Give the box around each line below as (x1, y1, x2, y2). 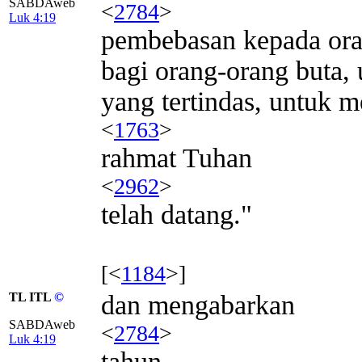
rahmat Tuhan (101, 142, 252, 173)
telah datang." (101, 199, 252, 229)
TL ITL (9, 289, 54, 304)
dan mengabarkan (101, 289, 295, 320)
